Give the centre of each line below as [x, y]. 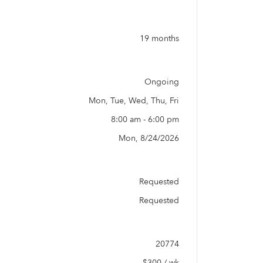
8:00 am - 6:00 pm [145, 119]
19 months [159, 38]
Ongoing [162, 82]
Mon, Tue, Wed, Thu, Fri [134, 101]
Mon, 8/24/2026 [149, 138]
